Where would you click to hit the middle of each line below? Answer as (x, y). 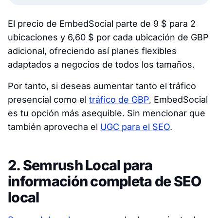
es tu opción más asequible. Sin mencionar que (107, 113)
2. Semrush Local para (80, 165)
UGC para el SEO (135, 127)
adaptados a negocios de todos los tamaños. (101, 65)
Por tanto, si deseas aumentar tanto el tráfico (102, 86)
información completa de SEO (105, 182)
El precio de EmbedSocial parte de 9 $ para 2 (102, 24)
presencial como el (48, 100)
